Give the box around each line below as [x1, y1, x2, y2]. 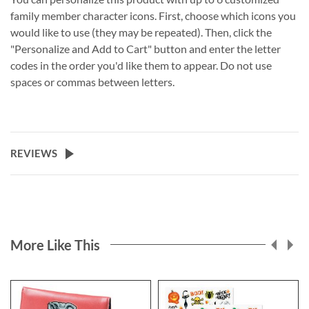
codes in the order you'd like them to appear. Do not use [10, 59, 272, 72]
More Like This [10, 237, 100, 254]
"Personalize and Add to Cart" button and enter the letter [10, 42, 281, 56]
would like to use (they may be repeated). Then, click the [10, 26, 272, 39]
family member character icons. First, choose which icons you [10, 9, 296, 23]
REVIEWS [10, 147, 57, 160]
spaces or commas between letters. [10, 75, 175, 89]
